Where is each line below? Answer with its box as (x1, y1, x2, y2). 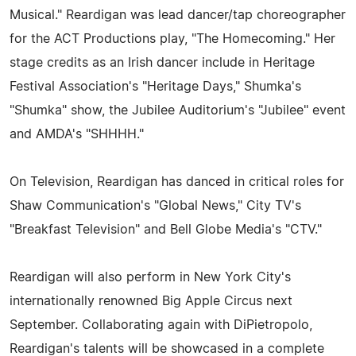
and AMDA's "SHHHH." (10, 127, 144, 141)
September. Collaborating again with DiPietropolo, (10, 318, 312, 331)
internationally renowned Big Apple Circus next (10, 294, 292, 308)
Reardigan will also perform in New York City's (10, 270, 291, 284)
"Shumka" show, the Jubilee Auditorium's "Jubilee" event (10, 103, 346, 117)
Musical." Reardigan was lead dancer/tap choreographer (10, 8, 346, 21)
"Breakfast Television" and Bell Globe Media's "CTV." (10, 222, 322, 236)
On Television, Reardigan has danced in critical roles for (10, 175, 344, 188)
